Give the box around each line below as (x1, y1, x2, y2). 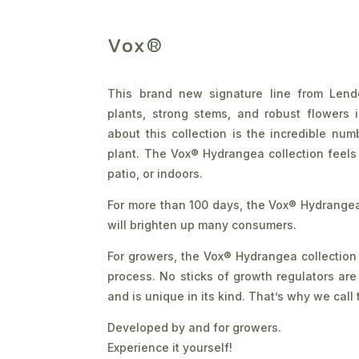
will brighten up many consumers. (107, 217, 297, 232)
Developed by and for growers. (107, 320, 282, 334)
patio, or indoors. (107, 166, 204, 180)
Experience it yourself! (107, 340, 233, 354)
